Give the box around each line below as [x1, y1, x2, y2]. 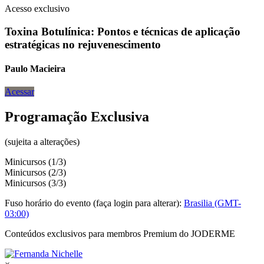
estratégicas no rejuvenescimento [5, 38, 161, 51]
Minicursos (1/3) [5, 156, 66, 167]
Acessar [5, 87, 34, 97]
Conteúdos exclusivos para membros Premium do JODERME [5, 228, 235, 239]
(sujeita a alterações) [5, 136, 80, 147]
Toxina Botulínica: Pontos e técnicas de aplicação [5, 25, 240, 38]
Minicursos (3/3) [5, 177, 66, 188]
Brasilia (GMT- [184, 197, 241, 208]
